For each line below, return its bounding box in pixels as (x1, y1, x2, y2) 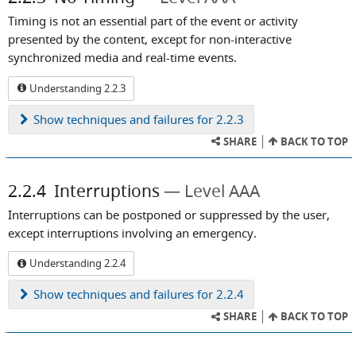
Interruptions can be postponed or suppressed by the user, (8, 206, 330, 222)
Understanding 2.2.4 (27, 256, 126, 271)
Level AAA (184, 179, 260, 202)
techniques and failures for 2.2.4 (64, 286, 244, 303)
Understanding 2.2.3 (27, 80, 126, 95)
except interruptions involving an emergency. (8, 224, 257, 241)
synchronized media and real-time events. (8, 49, 237, 66)
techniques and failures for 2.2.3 (64, 110, 244, 127)
